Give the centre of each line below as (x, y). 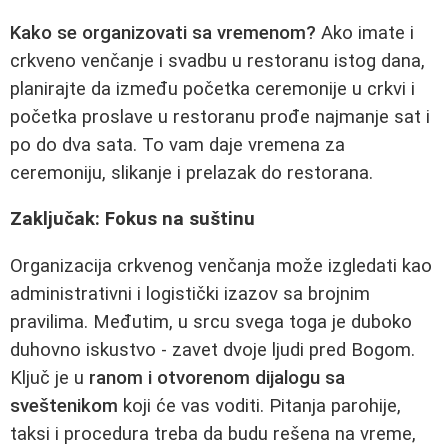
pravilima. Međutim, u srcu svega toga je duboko (211, 322)
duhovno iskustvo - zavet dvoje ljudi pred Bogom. (212, 350)
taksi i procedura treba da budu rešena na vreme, (213, 434)
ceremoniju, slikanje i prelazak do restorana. (191, 172)
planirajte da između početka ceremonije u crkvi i (212, 88)
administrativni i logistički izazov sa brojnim (190, 294)
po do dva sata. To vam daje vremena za (177, 144)
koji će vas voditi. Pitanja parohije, (259, 406)
